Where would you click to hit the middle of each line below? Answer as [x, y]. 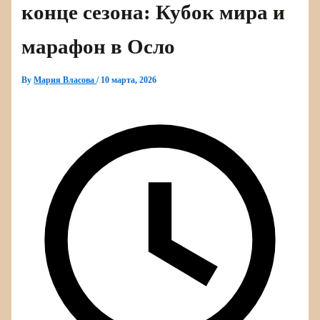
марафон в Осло [99, 46]
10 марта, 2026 [129, 80]
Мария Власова [65, 80]
